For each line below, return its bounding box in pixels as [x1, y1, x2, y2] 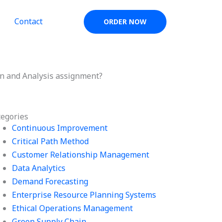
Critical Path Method [12, 136, 89, 147]
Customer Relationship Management [12, 149, 150, 160]
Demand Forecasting [12, 176, 89, 187]
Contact [14, 16, 43, 27]
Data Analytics [12, 163, 66, 173]
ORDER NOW [104, 17, 147, 26]
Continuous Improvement [12, 122, 108, 133]
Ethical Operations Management [12, 203, 133, 214]
